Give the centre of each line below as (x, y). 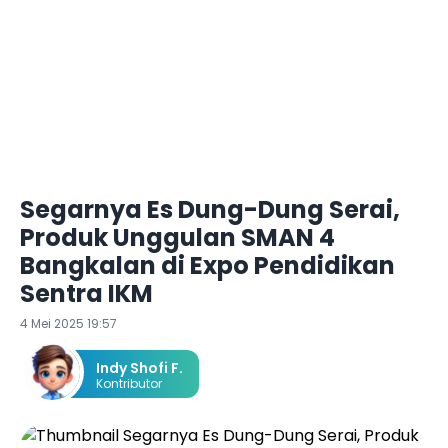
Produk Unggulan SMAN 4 (177, 237)
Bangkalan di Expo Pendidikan (207, 265)
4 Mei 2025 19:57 (68, 323)
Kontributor (129, 383)
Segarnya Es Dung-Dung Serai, (210, 209)
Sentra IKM (86, 293)
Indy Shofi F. (139, 368)
